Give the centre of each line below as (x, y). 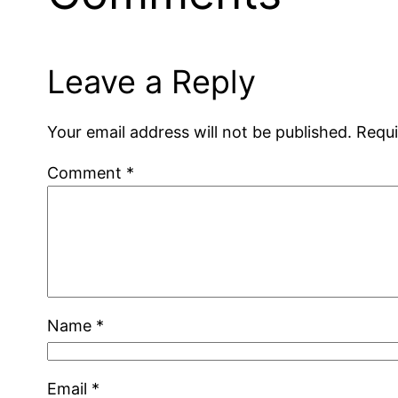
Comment (87, 172)
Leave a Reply (152, 81)
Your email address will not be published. (200, 131)
